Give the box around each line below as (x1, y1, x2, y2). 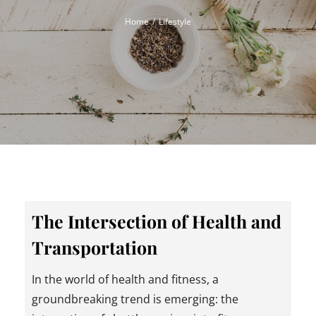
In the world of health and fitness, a (32, 271, 219, 287)
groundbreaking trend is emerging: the (32, 291, 238, 307)
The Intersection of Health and (32, 209, 281, 233)
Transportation (32, 235, 157, 259)
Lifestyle (159, 15, 191, 28)
